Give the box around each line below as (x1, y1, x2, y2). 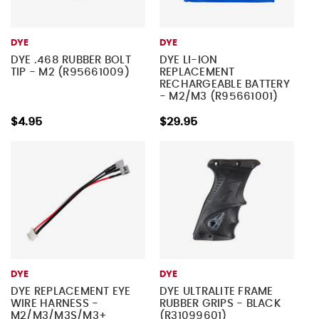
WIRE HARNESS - (10, 298, 99, 309)
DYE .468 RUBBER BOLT (10, 55, 131, 66)
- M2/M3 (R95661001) (159, 91, 278, 103)
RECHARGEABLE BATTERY (159, 79, 290, 90)
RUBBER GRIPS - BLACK (159, 298, 281, 309)
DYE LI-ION (159, 55, 218, 66)
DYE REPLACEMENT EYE (10, 286, 131, 297)
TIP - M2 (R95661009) (10, 67, 130, 78)
